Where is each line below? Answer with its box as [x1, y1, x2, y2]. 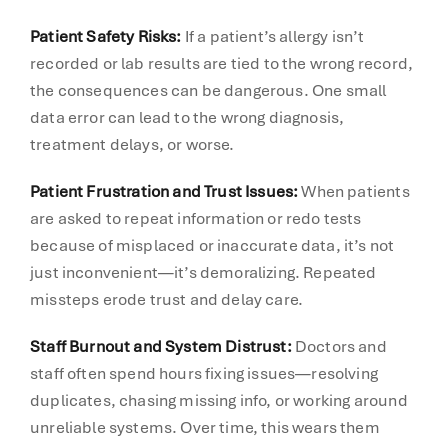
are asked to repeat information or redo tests [30, 207, 362, 229]
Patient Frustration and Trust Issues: [30, 180, 299, 202]
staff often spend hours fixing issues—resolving [30, 362, 378, 384]
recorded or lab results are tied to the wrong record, [30, 52, 414, 74]
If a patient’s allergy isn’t [181, 25, 365, 47]
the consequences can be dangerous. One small [30, 79, 387, 101]
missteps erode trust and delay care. [30, 288, 304, 310]
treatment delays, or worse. [30, 133, 235, 155]
